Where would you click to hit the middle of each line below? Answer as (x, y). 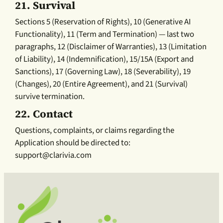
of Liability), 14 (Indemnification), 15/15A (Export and (105, 59)
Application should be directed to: (73, 143)
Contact (53, 114)
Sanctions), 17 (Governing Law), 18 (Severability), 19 (103, 72)
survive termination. (50, 97)
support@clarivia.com (54, 156)
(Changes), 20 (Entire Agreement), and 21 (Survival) (102, 84)
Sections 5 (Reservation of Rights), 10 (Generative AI (103, 22)
